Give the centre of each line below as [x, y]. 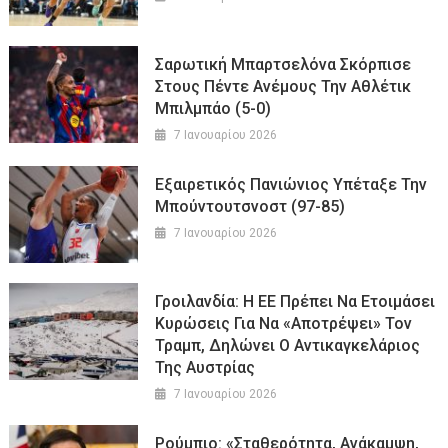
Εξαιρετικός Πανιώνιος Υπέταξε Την [291, 185]
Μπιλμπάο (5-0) [213, 109]
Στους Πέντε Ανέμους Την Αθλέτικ [283, 87]
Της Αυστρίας [205, 367]
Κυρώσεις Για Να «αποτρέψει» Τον [284, 323]
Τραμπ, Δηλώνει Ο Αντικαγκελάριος [288, 345]
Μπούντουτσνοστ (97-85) [250, 207]
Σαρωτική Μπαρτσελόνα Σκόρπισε [283, 65]
